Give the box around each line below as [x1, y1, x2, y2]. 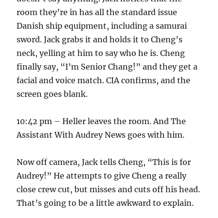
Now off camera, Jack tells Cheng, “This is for [17, 157, 191, 167]
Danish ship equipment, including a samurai [17, 21, 187, 31]
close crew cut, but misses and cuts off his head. [17, 184, 200, 194]
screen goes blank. [17, 89, 88, 99]
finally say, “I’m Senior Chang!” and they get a [17, 62, 198, 72]
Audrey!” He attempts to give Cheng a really [17, 171, 187, 181]
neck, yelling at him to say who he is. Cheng [17, 48, 185, 58]
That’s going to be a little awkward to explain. [17, 198, 194, 208]
